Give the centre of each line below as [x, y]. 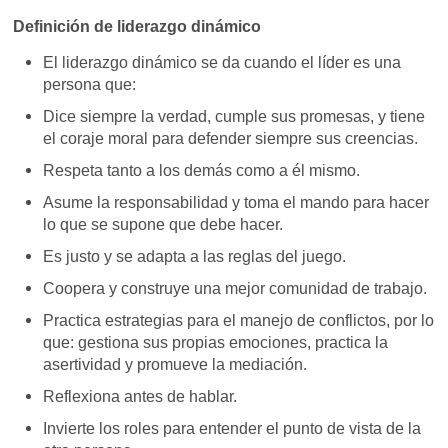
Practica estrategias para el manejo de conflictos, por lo [239, 321]
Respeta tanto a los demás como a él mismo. [204, 171]
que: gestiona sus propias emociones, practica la [216, 343]
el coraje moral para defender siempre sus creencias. [233, 139]
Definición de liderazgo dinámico [139, 27]
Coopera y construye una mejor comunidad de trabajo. [237, 289]
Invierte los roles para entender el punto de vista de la [232, 429]
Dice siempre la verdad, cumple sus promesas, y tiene [234, 117]
